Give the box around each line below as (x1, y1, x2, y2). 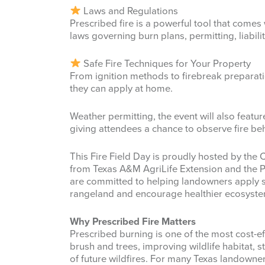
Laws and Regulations (81, 5, 179, 17)
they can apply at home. (70, 82, 173, 95)
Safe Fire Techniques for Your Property (81, 57, 251, 70)
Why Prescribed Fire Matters (70, 215, 196, 228)
